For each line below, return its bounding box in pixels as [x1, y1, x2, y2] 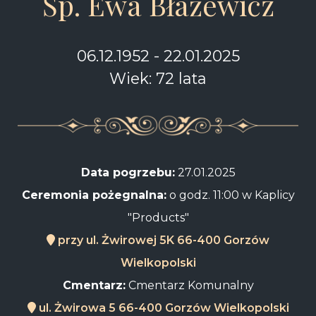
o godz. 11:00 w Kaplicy [166, 188, 295, 202]
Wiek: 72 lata [109, 68, 207, 87]
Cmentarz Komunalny [125, 278, 254, 292]
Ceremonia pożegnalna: [21, 188, 166, 202]
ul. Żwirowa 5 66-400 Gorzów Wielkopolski [35, 300, 289, 315]
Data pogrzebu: [80, 165, 175, 179]
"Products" [127, 210, 189, 224]
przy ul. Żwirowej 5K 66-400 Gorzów [55, 233, 269, 247]
